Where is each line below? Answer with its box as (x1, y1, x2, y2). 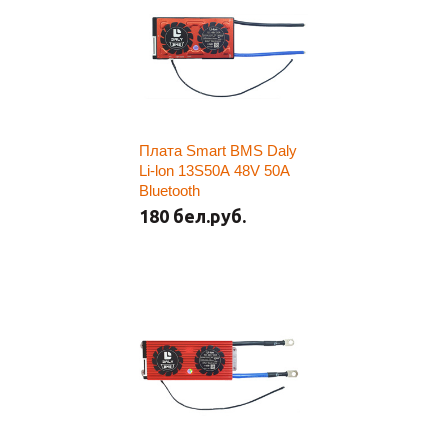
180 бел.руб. (139, 206, 246, 226)
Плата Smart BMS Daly (139, 142, 297, 159)
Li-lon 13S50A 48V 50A (139, 162, 290, 179)
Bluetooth (139, 182, 200, 199)
